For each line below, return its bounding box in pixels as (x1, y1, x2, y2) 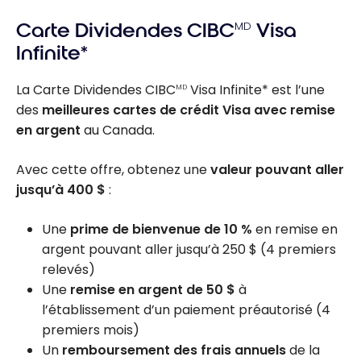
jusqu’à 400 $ (16, 180, 106, 200)
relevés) (42, 260, 95, 280)
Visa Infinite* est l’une (187, 81, 325, 100)
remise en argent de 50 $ (70, 280, 235, 300)
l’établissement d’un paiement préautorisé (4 (42, 301, 330, 320)
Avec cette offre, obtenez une (16, 160, 210, 180)
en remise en (252, 220, 338, 239)
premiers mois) (42, 321, 139, 340)
